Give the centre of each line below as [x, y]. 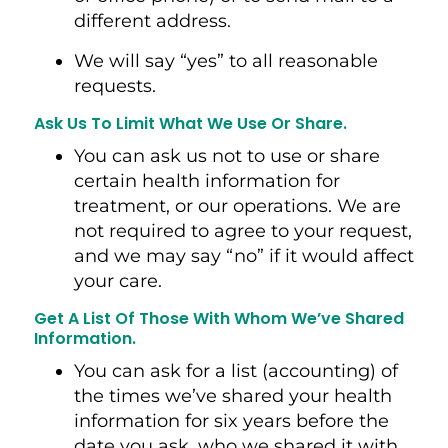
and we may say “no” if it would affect [243, 255]
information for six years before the [231, 420]
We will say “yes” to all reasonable [225, 60]
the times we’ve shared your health [232, 395]
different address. [157, 20]
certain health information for [206, 180]
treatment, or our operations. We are [237, 205]
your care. [120, 280]
